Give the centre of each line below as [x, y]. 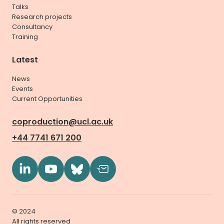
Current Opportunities [47, 99]
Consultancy [32, 27]
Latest [25, 60]
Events [22, 89]
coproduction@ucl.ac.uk [62, 122]
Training [25, 37]
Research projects [42, 17]
